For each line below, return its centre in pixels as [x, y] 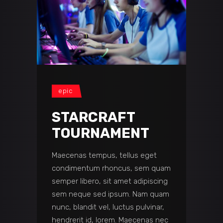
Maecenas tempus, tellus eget [104, 156]
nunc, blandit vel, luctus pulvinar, [108, 207]
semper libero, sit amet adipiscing [110, 181]
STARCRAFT [93, 117]
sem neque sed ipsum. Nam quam [111, 194]
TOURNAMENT [101, 133]
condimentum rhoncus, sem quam [111, 168]
